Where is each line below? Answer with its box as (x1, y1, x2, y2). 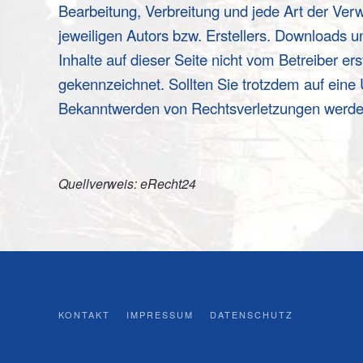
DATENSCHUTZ (210, 308, 293, 321)
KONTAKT (58, 308, 110, 321)
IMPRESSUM (126, 308, 194, 321)
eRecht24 (140, 174, 196, 193)
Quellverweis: (58, 174, 140, 193)
